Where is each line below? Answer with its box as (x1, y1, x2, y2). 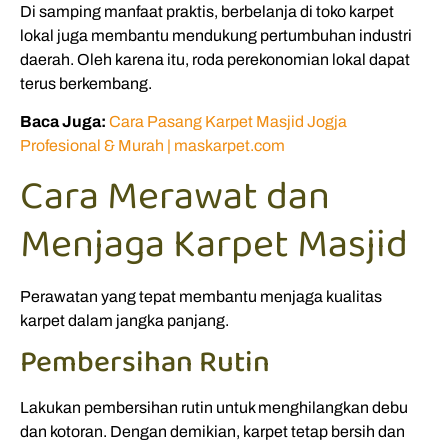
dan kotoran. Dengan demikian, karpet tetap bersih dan (20, 422, 405, 440)
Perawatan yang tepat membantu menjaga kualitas (20, 287, 382, 305)
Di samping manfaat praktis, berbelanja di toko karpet (20, 2, 394, 20)
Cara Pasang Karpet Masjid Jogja (109, 113, 347, 131)
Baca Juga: (20, 113, 106, 131)
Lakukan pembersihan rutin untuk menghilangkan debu (20, 398, 408, 416)
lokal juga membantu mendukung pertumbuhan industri (20, 26, 412, 44)
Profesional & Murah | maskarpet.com (20, 137, 285, 155)
